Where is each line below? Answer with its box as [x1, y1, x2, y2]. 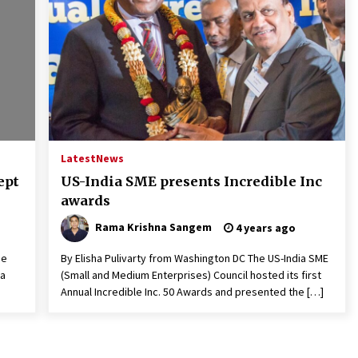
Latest [60, 150, 96, 165]
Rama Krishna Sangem [94, 219, 212, 234]
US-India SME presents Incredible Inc [60, 173, 323, 189]
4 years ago [233, 220, 296, 235]
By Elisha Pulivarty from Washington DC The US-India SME [60, 250, 328, 265]
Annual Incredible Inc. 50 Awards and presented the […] [60, 284, 324, 299]
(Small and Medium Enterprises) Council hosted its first [60, 267, 321, 282]
